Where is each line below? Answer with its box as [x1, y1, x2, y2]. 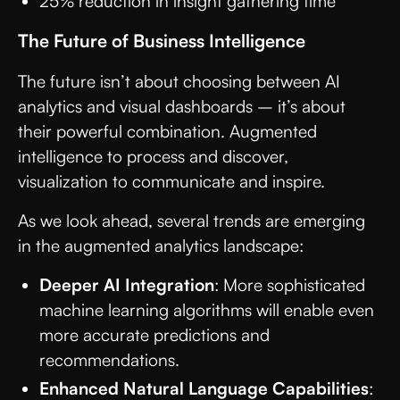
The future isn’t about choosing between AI [18, 70, 340, 92]
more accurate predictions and [39, 323, 270, 346]
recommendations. [39, 348, 184, 371]
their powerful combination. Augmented [18, 120, 317, 142]
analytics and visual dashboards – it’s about [18, 95, 346, 117]
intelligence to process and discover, [18, 145, 288, 167]
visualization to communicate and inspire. [18, 170, 329, 192]
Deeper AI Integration [39, 273, 214, 296]
